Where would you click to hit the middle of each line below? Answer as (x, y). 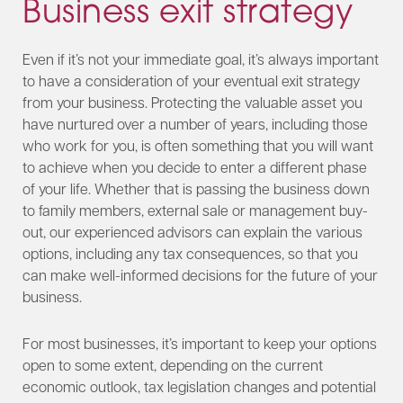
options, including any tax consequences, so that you (190, 253)
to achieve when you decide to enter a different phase (195, 166)
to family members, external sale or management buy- (195, 210)
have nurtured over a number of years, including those (195, 123)
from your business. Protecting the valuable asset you (193, 102)
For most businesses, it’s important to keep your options (200, 343)
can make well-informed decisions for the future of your (200, 274)
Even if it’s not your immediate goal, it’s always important (201, 58)
